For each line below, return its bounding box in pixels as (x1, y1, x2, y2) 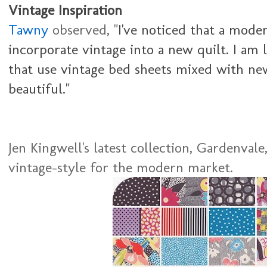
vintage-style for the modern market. (8, 159, 233, 176)
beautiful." (8, 80, 70, 97)
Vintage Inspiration (8, 1, 122, 18)
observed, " (48, 21, 118, 38)
